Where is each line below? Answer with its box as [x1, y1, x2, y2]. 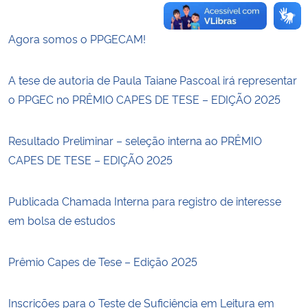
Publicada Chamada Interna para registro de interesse [8, 192, 281, 208]
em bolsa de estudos [8, 212, 115, 228]
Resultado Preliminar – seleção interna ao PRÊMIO [8, 132, 262, 148]
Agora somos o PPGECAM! [8, 30, 146, 46]
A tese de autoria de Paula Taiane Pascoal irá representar [8, 71, 297, 87]
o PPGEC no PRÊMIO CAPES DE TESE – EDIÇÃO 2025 [8, 91, 280, 107]
